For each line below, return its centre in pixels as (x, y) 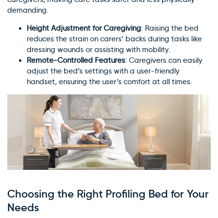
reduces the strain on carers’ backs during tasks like (114, 39)
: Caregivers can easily (164, 61)
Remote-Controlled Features (76, 61)
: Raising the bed (170, 28)
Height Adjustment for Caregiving (84, 28)
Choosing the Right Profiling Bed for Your (108, 194)
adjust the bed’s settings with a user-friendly (103, 71)
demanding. (28, 10)
